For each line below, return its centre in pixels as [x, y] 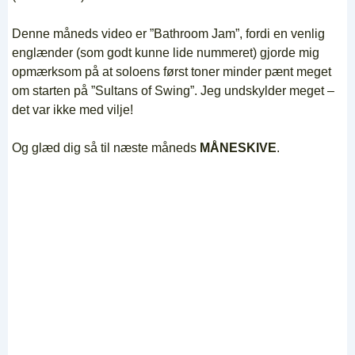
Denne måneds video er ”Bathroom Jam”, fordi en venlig [168, 34]
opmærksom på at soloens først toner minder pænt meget [172, 72]
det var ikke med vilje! [73, 110]
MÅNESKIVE [238, 148]
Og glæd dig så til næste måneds [106, 148]
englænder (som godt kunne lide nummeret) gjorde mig [166, 53]
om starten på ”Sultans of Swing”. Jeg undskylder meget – [173, 91]
